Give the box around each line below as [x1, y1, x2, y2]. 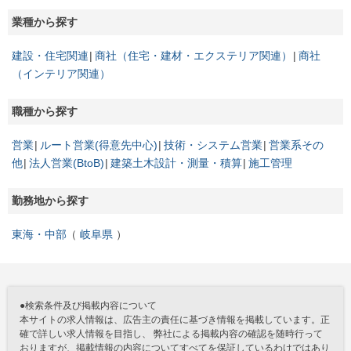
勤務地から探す [12, 194, 89, 207]
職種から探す [12, 104, 78, 118]
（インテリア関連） [12, 67, 110, 80]
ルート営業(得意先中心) [40, 138, 157, 151]
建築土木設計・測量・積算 [110, 156, 242, 169]
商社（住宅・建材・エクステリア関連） [95, 49, 292, 62]
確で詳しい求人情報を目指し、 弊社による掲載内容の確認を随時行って [20, 327, 323, 339]
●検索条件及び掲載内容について [20, 299, 157, 311]
